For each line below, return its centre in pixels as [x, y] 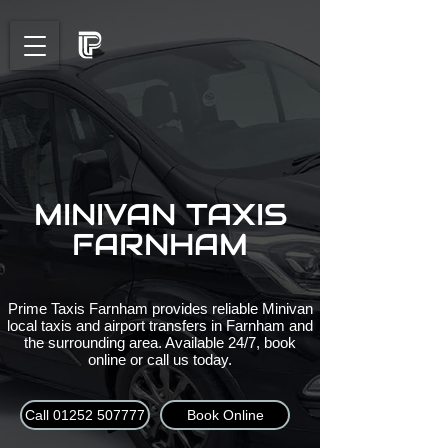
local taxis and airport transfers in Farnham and [160, 325]
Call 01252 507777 [85, 415]
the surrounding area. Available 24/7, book [160, 342]
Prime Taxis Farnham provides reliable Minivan [160, 308]
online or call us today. [160, 359]
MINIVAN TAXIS [160, 214]
